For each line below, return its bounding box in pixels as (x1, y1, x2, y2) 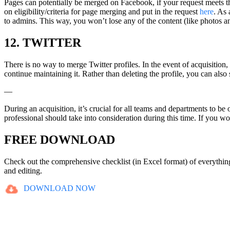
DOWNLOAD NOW (24, 183, 95, 193)
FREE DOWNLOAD (4, 132, 115, 146)
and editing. (4, 166, 42, 175)
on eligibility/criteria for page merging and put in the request (4, 7, 198, 16)
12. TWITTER (4, 35, 81, 49)
